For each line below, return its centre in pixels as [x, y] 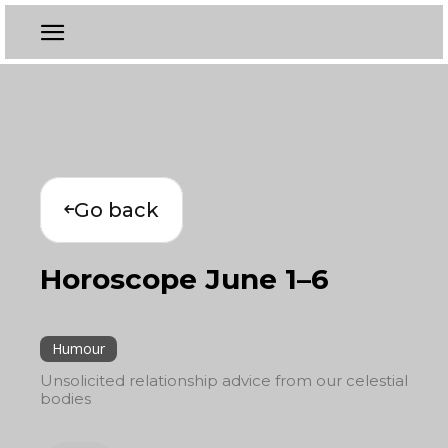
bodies [65, 398]
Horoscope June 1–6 [184, 279]
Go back [116, 210]
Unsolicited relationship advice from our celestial [224, 380]
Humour [78, 348]
